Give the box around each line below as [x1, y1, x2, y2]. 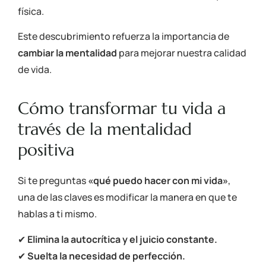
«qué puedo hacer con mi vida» [88, 174, 228, 188]
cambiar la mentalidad [18, 46, 117, 59]
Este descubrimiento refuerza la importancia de [18, 29, 229, 43]
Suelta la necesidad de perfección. [27, 249, 185, 262]
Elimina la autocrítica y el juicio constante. [27, 232, 217, 246]
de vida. [18, 62, 52, 76]
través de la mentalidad [18, 119, 192, 140]
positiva [18, 140, 74, 161]
